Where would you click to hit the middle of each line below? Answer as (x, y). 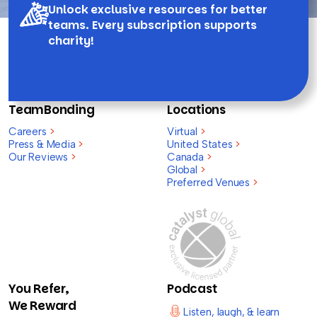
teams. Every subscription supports (152, 25)
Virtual (184, 131)
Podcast (192, 288)
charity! (71, 40)
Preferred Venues (210, 182)
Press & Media (44, 144)
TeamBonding (52, 109)
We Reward (42, 305)
